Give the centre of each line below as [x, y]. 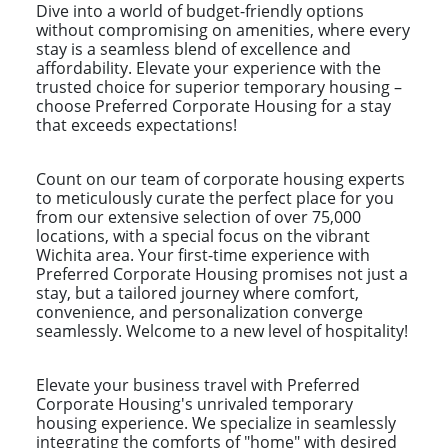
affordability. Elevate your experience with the [208, 67]
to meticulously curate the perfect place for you [215, 197]
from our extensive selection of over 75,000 [198, 216]
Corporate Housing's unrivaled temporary [194, 403]
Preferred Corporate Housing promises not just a [222, 273]
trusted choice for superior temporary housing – [219, 86]
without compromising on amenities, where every [223, 29]
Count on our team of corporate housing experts [220, 178]
